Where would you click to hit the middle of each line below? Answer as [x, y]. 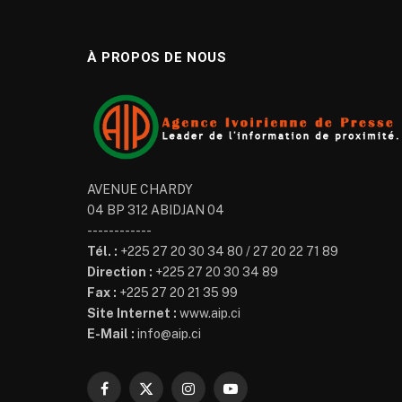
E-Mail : [111, 333]
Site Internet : [132, 313]
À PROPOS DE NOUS [157, 58]
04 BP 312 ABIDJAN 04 [156, 210]
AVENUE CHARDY [140, 189]
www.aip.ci [209, 313]
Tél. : [102, 251]
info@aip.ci [168, 333]
